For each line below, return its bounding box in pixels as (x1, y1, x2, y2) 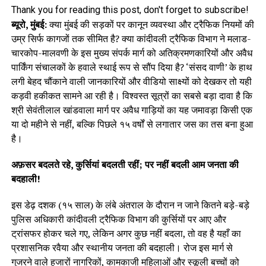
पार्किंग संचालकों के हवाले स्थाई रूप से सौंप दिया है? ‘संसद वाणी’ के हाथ (11, 61, 252, 74)
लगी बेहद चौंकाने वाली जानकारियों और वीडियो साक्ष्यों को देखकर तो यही (11, 75, 252, 88)
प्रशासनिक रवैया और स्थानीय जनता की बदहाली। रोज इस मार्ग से (11, 241, 233, 255)
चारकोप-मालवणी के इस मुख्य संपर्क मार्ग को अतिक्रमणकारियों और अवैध (11, 46, 252, 60)
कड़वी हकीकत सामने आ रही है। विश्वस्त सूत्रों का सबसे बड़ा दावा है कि (11, 89, 252, 103)
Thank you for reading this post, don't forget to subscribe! (11, 4, 249, 16)
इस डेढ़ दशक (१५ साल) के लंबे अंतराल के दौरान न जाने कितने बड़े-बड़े (11, 198, 249, 212)
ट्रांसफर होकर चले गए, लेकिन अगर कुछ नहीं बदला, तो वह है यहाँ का (11, 227, 241, 240)
